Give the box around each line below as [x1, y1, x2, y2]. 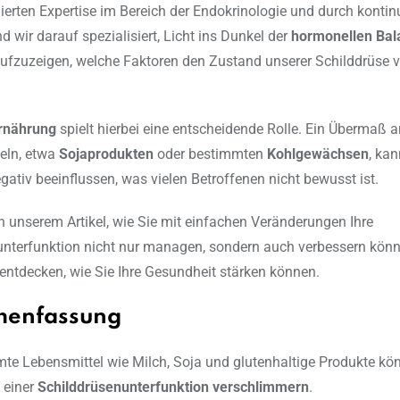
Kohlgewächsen [267, 146, 369, 163]
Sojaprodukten [59, 146, 154, 163]
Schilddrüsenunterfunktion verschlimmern [37, 379, 309, 396]
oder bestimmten [154, 146, 267, 163]
